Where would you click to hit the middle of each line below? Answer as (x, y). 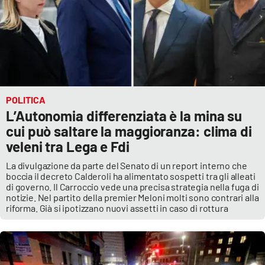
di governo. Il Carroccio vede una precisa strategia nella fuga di (132, 187)
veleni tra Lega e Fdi (68, 147)
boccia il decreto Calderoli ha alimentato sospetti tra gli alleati (131, 176)
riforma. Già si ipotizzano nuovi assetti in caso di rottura (117, 208)
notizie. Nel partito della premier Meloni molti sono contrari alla (132, 198)
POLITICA (26, 100)
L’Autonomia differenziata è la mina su (124, 116)
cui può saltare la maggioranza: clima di (129, 131)
